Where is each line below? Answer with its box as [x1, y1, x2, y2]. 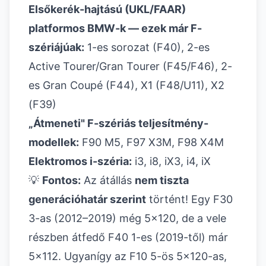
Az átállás [81, 174, 135, 187]
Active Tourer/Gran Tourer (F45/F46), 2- [28, 60, 232, 73]
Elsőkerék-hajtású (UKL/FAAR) [28, 3, 186, 16]
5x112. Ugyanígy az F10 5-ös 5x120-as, [28, 250, 227, 263]
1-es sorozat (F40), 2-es [84, 41, 210, 54]
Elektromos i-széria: [28, 155, 132, 168]
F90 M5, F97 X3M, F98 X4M [79, 136, 224, 149]
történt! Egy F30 [146, 193, 233, 206]
